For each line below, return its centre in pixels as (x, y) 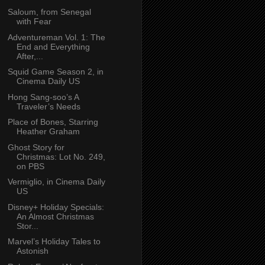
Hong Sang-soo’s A (43, 97)
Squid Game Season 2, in (55, 72)
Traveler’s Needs (48, 106)
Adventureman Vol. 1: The (56, 37)
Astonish (32, 251)
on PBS (30, 166)
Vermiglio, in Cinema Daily (56, 182)
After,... (30, 56)
